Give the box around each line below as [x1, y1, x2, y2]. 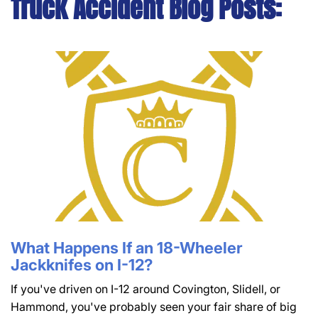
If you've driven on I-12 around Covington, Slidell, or [11, 282, 280, 297]
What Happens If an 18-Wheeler [11, 238, 243, 258]
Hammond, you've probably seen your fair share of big [11, 300, 297, 314]
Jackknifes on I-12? [11, 256, 153, 275]
